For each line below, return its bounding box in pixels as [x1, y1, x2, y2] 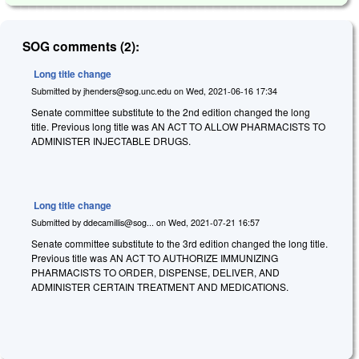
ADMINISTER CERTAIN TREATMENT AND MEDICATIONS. [31, 279, 288, 293]
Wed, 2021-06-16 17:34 [186, 84, 277, 97]
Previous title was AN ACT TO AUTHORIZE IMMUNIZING [31, 250, 278, 264]
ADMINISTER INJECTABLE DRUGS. [31, 133, 191, 147]
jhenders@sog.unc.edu [83, 84, 171, 97]
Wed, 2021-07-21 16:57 [168, 216, 260, 228]
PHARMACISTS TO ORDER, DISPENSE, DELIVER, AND [31, 264, 280, 279]
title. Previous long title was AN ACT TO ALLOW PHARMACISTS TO [31, 119, 325, 133]
